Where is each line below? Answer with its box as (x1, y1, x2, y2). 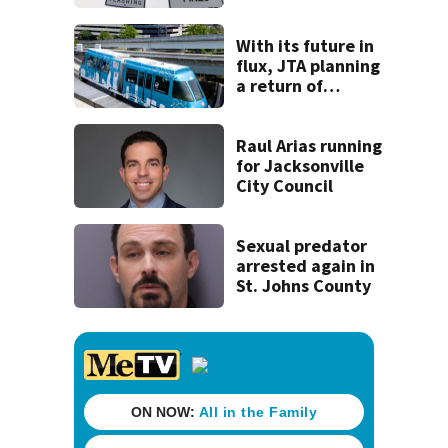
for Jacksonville (236, 154, 365, 178)
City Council (236, 174, 334, 198)
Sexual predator (236, 234, 368, 258)
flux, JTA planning (236, 53, 381, 77)
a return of (236, 73, 324, 97)
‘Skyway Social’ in (236, 93, 382, 117)
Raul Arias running (236, 134, 383, 158)
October (236, 113, 304, 137)
